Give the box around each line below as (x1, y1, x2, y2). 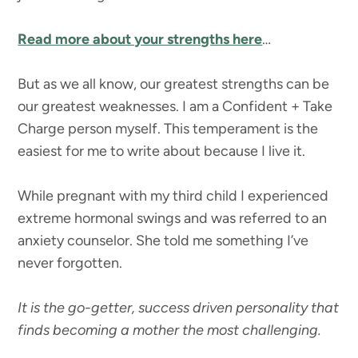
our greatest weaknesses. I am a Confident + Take (18, 97, 333, 116)
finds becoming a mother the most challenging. (18, 321, 325, 340)
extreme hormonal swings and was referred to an (18, 209, 328, 228)
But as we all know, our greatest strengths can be (18, 75, 330, 93)
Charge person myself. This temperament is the (18, 120, 319, 138)
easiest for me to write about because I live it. (18, 142, 306, 161)
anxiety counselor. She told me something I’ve (18, 232, 309, 250)
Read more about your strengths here (18, 30, 263, 49)
